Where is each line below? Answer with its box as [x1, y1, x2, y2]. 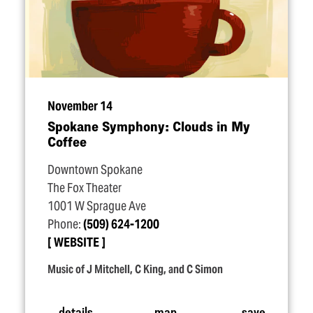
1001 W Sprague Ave [48, 198, 146, 214]
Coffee [48, 133, 87, 150]
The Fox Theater [48, 180, 122, 196]
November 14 [48, 99, 112, 114]
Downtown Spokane [48, 162, 143, 177]
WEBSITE [54, 235, 99, 250]
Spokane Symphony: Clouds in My [48, 118, 249, 134]
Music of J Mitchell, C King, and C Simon [48, 262, 223, 277]
